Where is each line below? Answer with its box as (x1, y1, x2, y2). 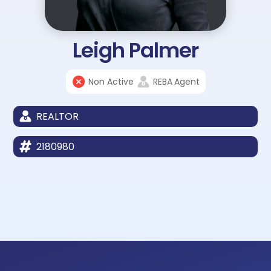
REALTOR (36, 109, 79, 123)
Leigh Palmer (73, 35, 198, 65)
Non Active (88, 75, 134, 88)
